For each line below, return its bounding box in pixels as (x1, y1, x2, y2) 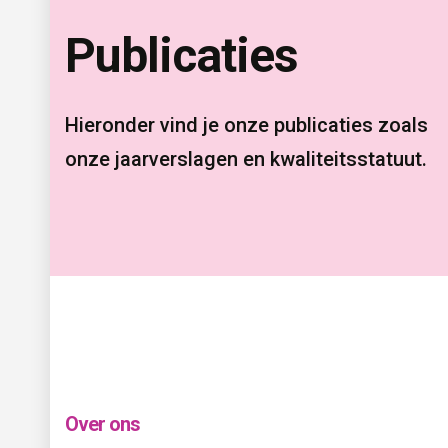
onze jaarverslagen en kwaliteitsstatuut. (65, 147, 427, 172)
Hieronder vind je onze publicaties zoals (65, 113, 428, 138)
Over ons (65, 412, 140, 437)
